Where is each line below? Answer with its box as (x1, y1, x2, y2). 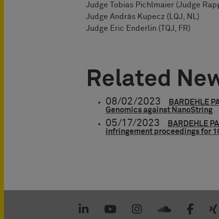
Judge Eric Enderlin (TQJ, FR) (86, 24, 191, 32)
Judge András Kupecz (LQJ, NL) (86, 12, 199, 21)
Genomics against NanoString (106, 106, 213, 114)
